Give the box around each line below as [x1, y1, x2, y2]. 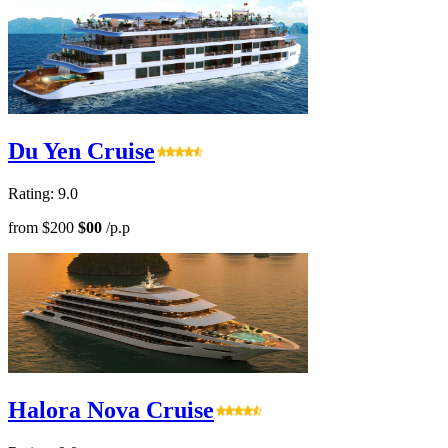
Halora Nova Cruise [8, 397, 214, 424]
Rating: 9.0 [8, 185, 78, 203]
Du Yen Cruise [8, 138, 155, 165]
